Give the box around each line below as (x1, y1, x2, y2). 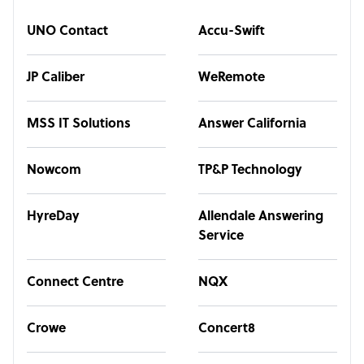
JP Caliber (27, 71, 84, 85)
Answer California (198, 117, 306, 132)
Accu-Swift (198, 24, 265, 39)
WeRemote (198, 71, 265, 85)
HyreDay (27, 210, 80, 224)
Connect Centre (27, 275, 123, 290)
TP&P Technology (198, 163, 302, 178)
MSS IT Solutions (27, 117, 131, 132)
